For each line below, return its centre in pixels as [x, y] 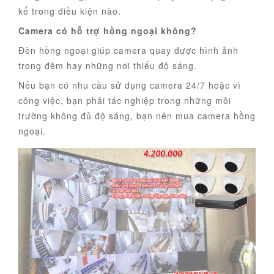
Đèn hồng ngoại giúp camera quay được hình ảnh [128, 50]
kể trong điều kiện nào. [70, 11]
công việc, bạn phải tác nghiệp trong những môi [125, 101]
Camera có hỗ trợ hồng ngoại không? [108, 31]
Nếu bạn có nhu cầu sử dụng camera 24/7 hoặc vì [130, 85]
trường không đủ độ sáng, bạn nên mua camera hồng [137, 116]
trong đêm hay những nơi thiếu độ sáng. [108, 66]
